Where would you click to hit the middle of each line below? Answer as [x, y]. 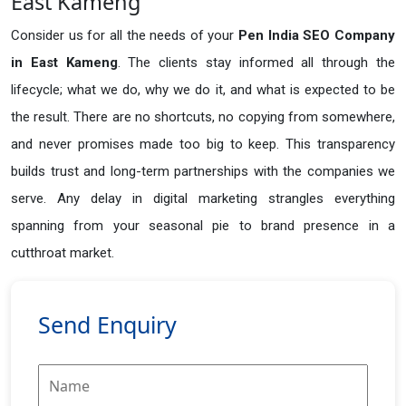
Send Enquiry [107, 325]
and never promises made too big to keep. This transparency [203, 145]
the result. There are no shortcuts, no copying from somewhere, [203, 117]
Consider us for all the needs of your [125, 36]
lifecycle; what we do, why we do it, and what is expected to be [203, 90]
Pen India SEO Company [317, 36]
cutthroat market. [63, 253]
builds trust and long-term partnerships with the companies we [203, 172]
